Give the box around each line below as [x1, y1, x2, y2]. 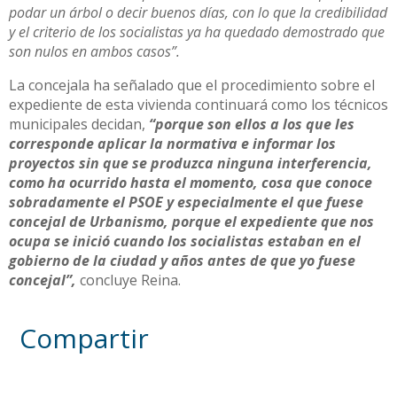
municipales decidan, [9, 114, 149, 135]
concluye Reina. [76, 270, 181, 291]
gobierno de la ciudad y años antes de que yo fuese [9, 251, 355, 271]
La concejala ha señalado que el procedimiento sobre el [9, 75, 375, 96]
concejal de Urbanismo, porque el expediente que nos [9, 212, 374, 232]
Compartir [19, 320, 150, 357]
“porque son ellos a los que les [149, 114, 354, 135]
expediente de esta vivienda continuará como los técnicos [9, 95, 388, 115]
